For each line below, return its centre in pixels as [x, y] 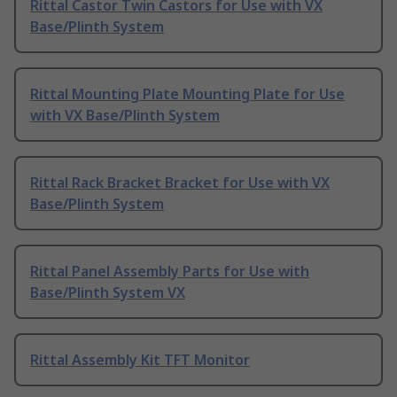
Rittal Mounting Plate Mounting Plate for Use [187, 94]
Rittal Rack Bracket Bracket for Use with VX [180, 183]
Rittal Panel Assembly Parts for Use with [170, 272]
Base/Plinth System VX [108, 293]
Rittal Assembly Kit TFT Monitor [140, 360]
